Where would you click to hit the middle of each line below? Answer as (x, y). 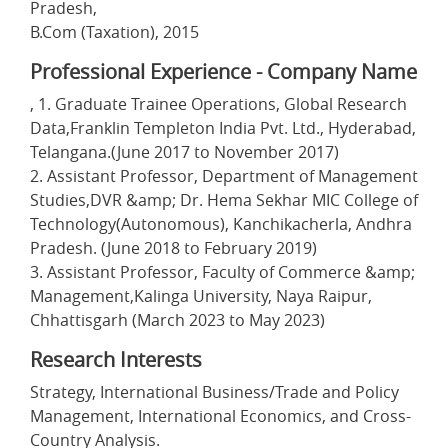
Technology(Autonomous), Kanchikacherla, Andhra (221, 224)
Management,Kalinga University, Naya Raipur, (201, 296)
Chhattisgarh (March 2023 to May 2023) (177, 320)
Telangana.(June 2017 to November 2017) (184, 152)
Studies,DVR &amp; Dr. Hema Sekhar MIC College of (224, 200)
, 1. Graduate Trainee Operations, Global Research (218, 104)
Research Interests (116, 359)
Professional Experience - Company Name (223, 71)
